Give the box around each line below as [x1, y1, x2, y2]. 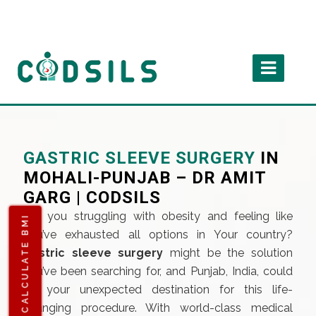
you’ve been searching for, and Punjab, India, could [23, 265, 293, 278]
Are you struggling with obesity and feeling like [23, 209, 293, 223]
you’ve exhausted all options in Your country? [23, 228, 293, 241]
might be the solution [170, 246, 293, 260]
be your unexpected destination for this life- [23, 283, 293, 296]
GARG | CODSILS [23, 188, 161, 207]
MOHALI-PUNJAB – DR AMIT [23, 168, 266, 188]
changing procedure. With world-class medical [23, 301, 293, 315]
